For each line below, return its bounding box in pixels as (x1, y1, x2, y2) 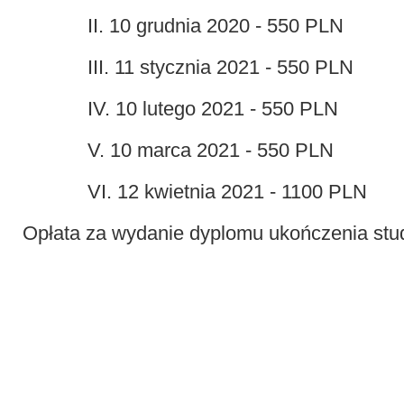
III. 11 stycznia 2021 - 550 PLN (87, 56, 353, 78)
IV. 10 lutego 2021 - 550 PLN (87, 97, 338, 120)
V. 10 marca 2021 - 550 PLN (87, 139, 334, 161)
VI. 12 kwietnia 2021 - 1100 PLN (87, 180, 367, 203)
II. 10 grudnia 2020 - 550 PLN (87, 14, 344, 37)
